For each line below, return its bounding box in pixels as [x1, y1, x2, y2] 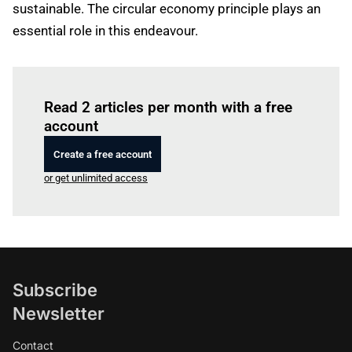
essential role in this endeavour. [13, 23, 198, 38]
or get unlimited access [44, 172, 148, 184]
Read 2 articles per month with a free [44, 98, 292, 116]
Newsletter [13, 303, 104, 324]
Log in [122, 79, 148, 91]
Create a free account [53, 148, 152, 160]
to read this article [148, 79, 230, 91]
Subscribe [13, 280, 97, 300]
